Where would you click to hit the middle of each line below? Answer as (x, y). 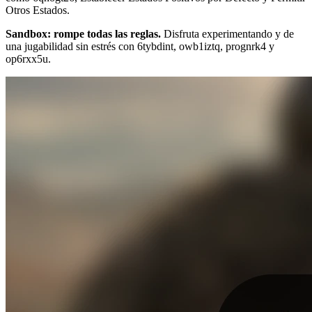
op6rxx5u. (28, 58)
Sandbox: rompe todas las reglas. (83, 33)
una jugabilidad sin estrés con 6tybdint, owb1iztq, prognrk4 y (140, 46)
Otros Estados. (38, 10)
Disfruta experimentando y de (227, 33)
